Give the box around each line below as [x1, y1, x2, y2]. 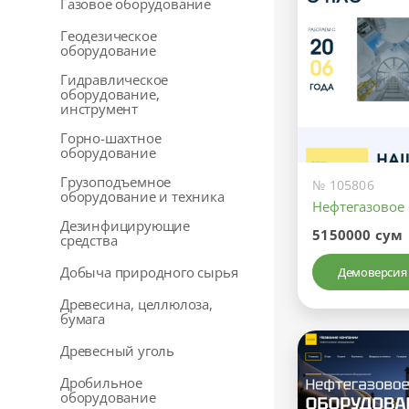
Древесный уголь [60, 341, 174, 360]
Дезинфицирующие [60, 216, 191, 235]
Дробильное [60, 373, 143, 392]
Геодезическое [60, 26, 157, 45]
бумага [60, 309, 105, 328]
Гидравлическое [60, 70, 169, 89]
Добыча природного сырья [60, 263, 238, 281]
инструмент [60, 100, 139, 118]
